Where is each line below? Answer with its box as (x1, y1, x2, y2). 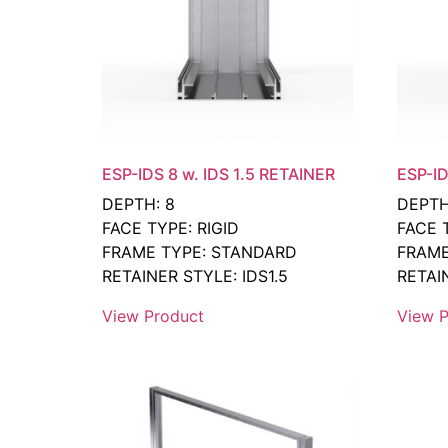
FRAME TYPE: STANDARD (102, 241, 297, 262)
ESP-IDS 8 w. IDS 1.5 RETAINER (102, 163, 335, 184)
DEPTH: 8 (102, 193, 175, 214)
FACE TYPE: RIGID (102, 217, 239, 238)
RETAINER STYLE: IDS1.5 (102, 265, 288, 286)
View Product (102, 305, 204, 326)
